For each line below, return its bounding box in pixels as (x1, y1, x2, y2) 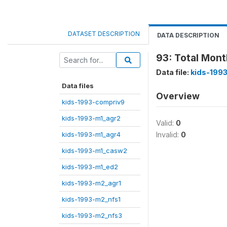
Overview (156, 91, 200, 101)
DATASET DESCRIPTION (68, 30, 140, 37)
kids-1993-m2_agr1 (62, 179, 121, 187)
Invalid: (156, 130, 181, 139)
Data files (62, 82, 94, 90)
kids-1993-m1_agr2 (62, 114, 121, 122)
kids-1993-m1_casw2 (62, 146, 127, 155)
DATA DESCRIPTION (157, 31, 219, 39)
